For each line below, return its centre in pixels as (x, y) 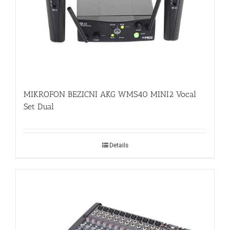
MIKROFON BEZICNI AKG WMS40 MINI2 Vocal (110, 94)
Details (119, 146)
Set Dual (39, 107)
